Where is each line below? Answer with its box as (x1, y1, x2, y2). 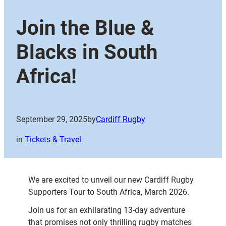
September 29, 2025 (16, 115, 87, 125)
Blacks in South (16, 40, 157, 65)
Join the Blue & (16, 16, 154, 40)
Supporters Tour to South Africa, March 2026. (28, 187, 189, 197)
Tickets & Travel (25, 135, 81, 145)
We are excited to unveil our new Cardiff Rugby (28, 175, 194, 185)
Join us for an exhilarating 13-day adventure (28, 205, 185, 215)
